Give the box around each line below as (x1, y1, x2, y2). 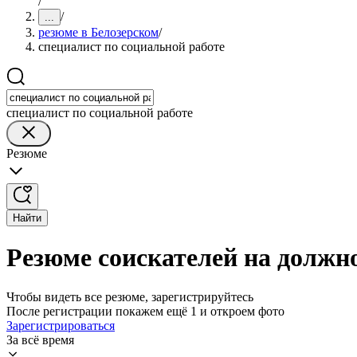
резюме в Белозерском (38, 25, 159, 39)
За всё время (6, 332, 74, 347)
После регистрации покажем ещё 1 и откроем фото (6, 304, 284, 318)
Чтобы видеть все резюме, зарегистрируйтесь (6, 289, 253, 304)
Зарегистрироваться (6, 318, 115, 332)
